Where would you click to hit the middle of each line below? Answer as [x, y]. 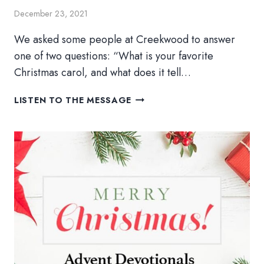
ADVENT [151, 97]
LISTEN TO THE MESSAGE [73, 100]
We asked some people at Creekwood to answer [125, 39]
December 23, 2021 [51, 13]
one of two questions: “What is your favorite [114, 56]
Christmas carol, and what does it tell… [103, 72]
